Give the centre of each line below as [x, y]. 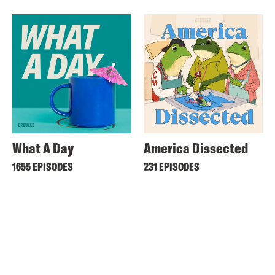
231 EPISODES [172, 167]
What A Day [43, 148]
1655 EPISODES [43, 167]
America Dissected [196, 148]
